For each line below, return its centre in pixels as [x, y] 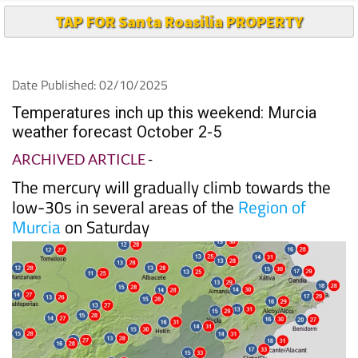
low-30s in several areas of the [125, 207]
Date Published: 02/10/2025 [90, 84]
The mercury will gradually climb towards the [171, 187]
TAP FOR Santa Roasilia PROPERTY [179, 21]
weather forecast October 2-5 [117, 131]
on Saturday [105, 227]
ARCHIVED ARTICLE [79, 159]
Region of [272, 207]
